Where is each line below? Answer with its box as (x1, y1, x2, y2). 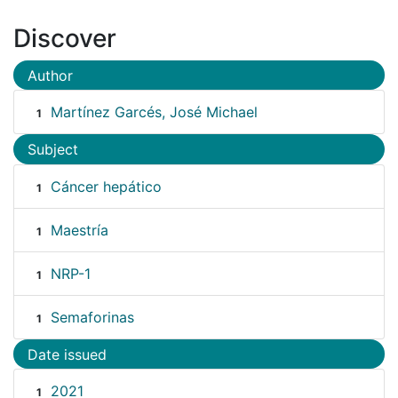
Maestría (50, 220, 108, 239)
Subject (28, 140, 78, 159)
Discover (13, 22, 116, 53)
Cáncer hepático (50, 177, 162, 195)
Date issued (28, 345, 107, 363)
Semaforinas (50, 307, 134, 326)
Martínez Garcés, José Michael (50, 103, 258, 122)
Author (28, 66, 73, 84)
